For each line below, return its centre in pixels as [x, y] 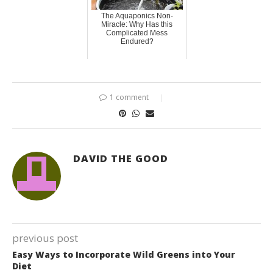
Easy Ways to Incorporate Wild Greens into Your [124, 254]
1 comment [129, 97]
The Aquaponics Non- [137, 16]
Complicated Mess [137, 33]
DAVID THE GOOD [121, 158]
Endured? [137, 41]
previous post [45, 238]
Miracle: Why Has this [137, 24]
